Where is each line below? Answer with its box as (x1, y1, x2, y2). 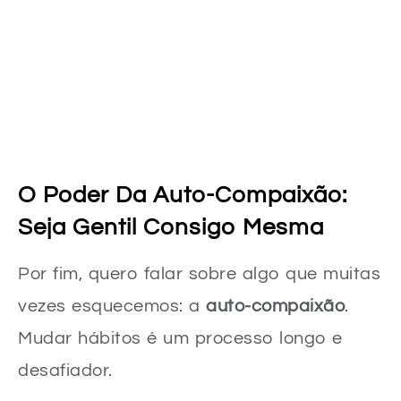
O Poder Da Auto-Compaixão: (18, 183, 347, 207)
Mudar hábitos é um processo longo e (18, 328, 343, 347)
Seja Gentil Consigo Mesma (18, 215, 324, 239)
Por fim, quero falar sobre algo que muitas (18, 264, 380, 283)
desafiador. (18, 361, 113, 380)
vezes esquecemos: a (18, 296, 206, 315)
